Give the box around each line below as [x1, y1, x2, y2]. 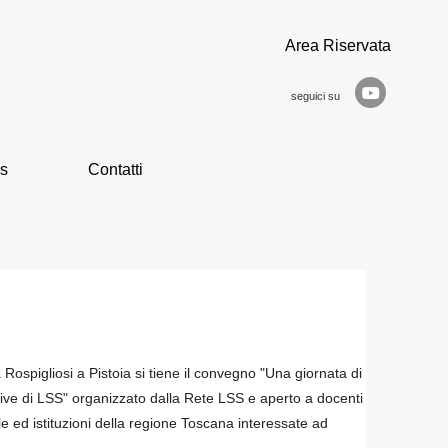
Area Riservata [285, 37, 391, 54]
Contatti [88, 161, 143, 178]
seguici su [291, 89, 340, 102]
